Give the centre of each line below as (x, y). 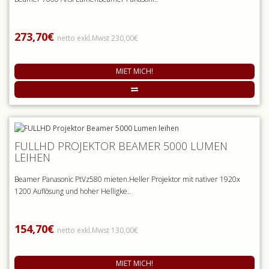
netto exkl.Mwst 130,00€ (98, 231)
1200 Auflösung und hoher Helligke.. (73, 192)
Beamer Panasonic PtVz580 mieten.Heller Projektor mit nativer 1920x (127, 180)
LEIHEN (32, 158)
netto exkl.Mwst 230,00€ (98, 38)
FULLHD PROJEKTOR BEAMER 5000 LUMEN (121, 146)
